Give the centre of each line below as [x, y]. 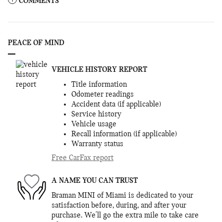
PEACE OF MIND [36, 43]
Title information [99, 85]
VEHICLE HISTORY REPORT [99, 70]
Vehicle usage [94, 125]
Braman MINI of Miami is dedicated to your [122, 196]
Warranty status [97, 144]
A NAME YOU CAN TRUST [95, 181]
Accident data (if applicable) [116, 105]
